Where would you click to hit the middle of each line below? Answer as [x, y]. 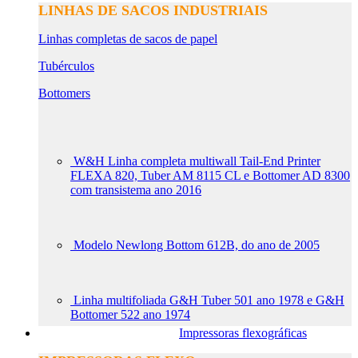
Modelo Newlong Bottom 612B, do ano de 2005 [197, 245]
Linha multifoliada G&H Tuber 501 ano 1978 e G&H [209, 300]
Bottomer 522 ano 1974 [130, 314]
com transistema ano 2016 [136, 190]
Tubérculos [66, 66]
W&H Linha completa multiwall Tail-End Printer [197, 161]
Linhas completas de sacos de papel [128, 39]
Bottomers [64, 93]
